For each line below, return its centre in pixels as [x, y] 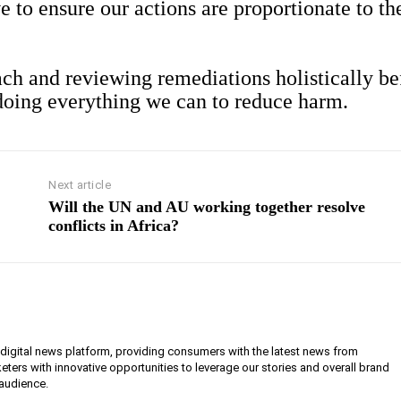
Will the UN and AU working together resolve [207, 207]
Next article [80, 185]
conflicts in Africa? [114, 226]
